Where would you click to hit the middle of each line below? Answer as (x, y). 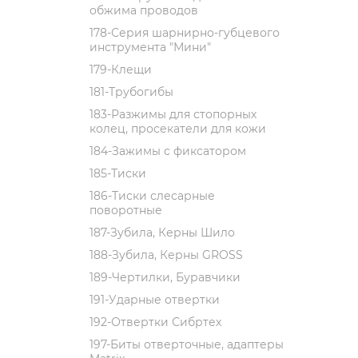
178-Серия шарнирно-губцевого (185, 33)
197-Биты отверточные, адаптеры (187, 344)
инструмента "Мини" (150, 47)
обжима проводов (144, 10)
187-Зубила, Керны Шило (162, 233)
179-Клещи (121, 70)
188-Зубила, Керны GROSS (166, 255)
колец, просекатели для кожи (178, 129)
